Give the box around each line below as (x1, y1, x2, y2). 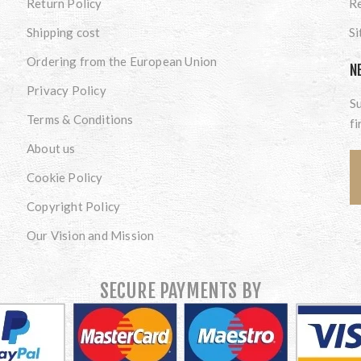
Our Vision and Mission (26, 227, 155, 243)
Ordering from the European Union (26, 53, 218, 68)
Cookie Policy (26, 169, 103, 185)
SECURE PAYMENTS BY (99, 278, 262, 303)
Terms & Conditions (26, 111, 134, 127)
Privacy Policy (26, 82, 106, 98)
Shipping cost (26, 24, 101, 39)
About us (26, 140, 76, 156)
